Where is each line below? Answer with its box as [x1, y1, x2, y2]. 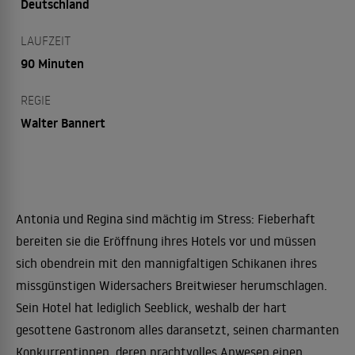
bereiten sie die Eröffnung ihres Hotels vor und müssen [16, 233, 316, 249]
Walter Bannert [21, 114, 105, 132]
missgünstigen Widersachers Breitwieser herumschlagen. [16, 277, 327, 293]
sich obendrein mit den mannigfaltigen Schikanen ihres [16, 255, 317, 271]
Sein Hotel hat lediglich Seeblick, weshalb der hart [16, 300, 287, 315]
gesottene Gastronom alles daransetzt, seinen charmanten [16, 322, 339, 338]
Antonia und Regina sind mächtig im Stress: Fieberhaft [16, 211, 315, 227]
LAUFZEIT [21, 32, 71, 48]
